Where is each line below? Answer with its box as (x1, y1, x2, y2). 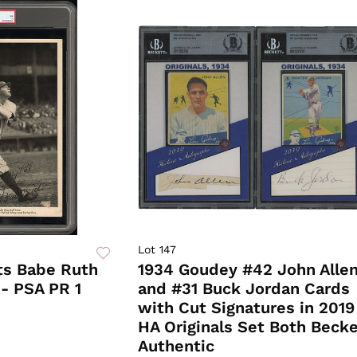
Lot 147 (137, 243, 176, 257)
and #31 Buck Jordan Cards (137, 279, 350, 299)
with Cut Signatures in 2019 (137, 298, 355, 318)
